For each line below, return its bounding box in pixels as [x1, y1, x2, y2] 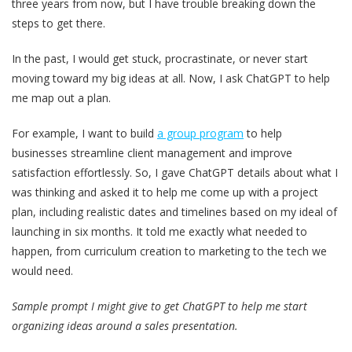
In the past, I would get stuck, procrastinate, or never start [12, 50, 308, 66]
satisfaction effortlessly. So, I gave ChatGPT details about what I [12, 164, 338, 180]
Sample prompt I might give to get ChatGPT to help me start [12, 298, 307, 313]
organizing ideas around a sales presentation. [12, 317, 241, 333]
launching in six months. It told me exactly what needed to [12, 223, 307, 239]
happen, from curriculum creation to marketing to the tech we [12, 243, 327, 258]
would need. [12, 262, 73, 278]
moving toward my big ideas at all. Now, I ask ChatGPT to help [12, 70, 330, 86]
